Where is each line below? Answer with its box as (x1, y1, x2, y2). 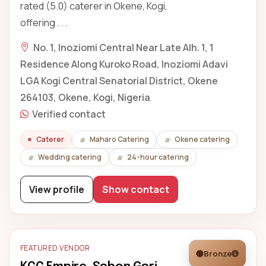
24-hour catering (127, 152, 189, 162)
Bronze (204, 248, 232, 259)
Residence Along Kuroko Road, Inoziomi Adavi (20, 58, 228, 71)
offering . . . (20, 16, 68, 29)
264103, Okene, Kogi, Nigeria (20, 91, 150, 104)
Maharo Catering (90, 134, 149, 144)
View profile (29, 183, 84, 196)
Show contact (102, 183, 169, 196)
